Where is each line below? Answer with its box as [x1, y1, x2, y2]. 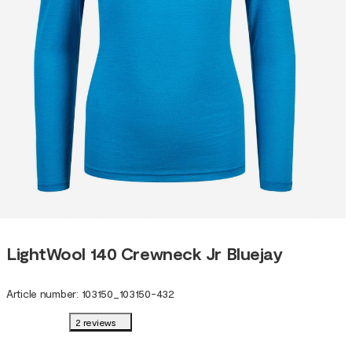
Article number [6, 287, 77, 301]
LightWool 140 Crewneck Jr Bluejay [6, 242, 283, 263]
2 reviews [75, 317, 116, 328]
